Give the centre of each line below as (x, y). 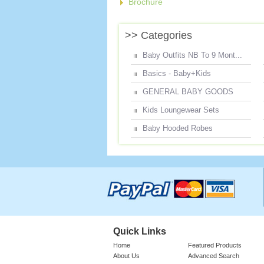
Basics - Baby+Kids (177, 73)
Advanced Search (213, 256)
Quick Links (140, 231)
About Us (126, 256)
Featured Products (214, 245)
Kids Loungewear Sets (181, 110)
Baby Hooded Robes (178, 128)
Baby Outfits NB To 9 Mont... (192, 55)
